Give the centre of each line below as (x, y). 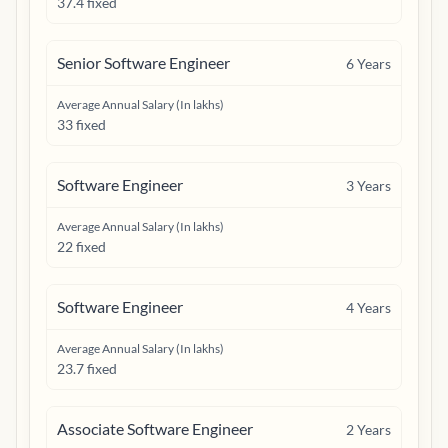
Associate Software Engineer (155, 428)
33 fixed (81, 124)
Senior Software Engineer (143, 62)
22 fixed (81, 246)
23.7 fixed (87, 368)
